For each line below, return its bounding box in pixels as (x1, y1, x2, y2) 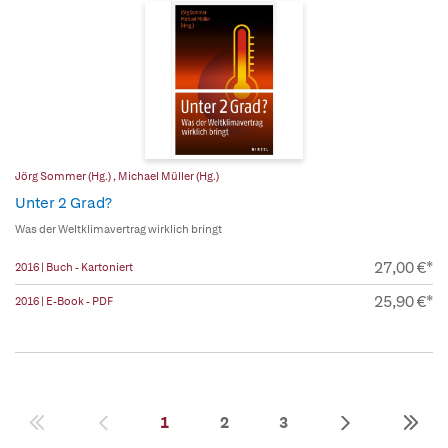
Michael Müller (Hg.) (118, 169, 219, 184)
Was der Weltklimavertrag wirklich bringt (15, 222, 222, 237)
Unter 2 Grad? (15, 193, 112, 214)
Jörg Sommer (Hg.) (15, 169, 113, 184)
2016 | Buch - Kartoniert (15, 260, 133, 275)
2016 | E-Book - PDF (15, 294, 113, 309)
